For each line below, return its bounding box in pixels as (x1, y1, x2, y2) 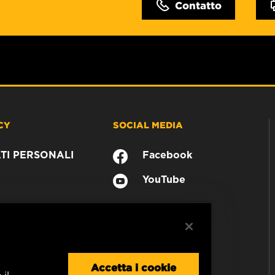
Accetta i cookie (90, 261, 176, 273)
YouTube (142, 174, 186, 185)
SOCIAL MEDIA (113, 119, 184, 130)
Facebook (142, 149, 193, 161)
